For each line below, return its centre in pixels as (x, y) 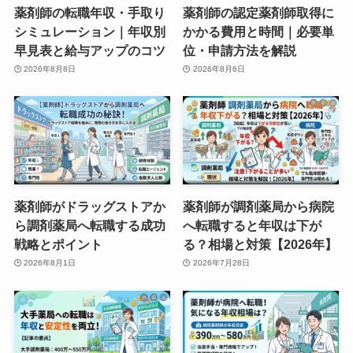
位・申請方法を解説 (240, 50)
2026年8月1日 (50, 263)
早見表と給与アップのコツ (89, 50)
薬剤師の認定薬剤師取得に (259, 12)
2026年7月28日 (221, 263)
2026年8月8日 (50, 69)
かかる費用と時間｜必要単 (259, 31)
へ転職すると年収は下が (253, 225)
